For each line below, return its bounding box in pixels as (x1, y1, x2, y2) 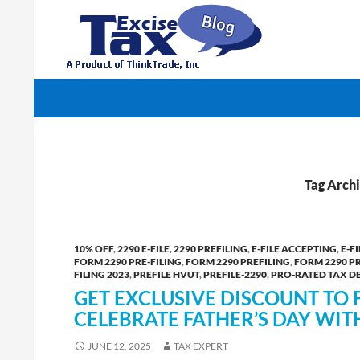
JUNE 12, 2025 (88, 340, 151, 352)
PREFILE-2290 (203, 268, 267, 280)
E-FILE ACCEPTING (252, 243, 337, 255)
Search (37, 80, 74, 95)
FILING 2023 (74, 268, 129, 280)
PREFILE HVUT (133, 268, 199, 280)
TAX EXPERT (174, 340, 228, 352)
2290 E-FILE (117, 243, 170, 255)
